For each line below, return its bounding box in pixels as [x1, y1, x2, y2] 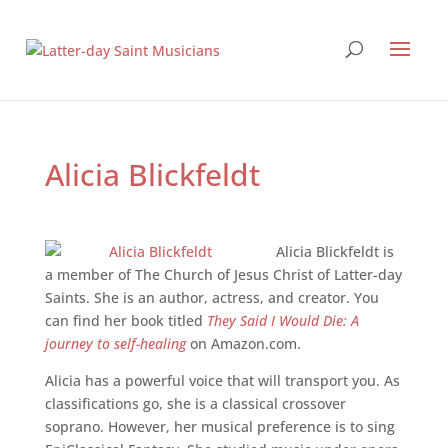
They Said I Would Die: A [206, 311, 359, 330]
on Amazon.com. [185, 334, 301, 353]
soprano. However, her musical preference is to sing [44, 417, 395, 436]
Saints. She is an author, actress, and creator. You [44, 288, 379, 307]
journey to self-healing [44, 334, 186, 353]
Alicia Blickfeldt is [275, 242, 394, 261]
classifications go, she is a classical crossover [44, 394, 346, 413]
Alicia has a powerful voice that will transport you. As [44, 371, 400, 390]
